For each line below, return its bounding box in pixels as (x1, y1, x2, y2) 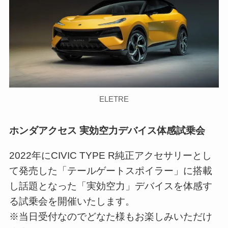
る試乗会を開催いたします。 (9, 196, 135, 207)
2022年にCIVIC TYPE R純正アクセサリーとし (9, 150, 212, 161)
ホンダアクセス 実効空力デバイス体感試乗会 (9, 125, 205, 136)
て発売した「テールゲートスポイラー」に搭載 (9, 165, 212, 177)
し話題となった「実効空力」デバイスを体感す (9, 181, 212, 192)
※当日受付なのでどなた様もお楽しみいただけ (9, 211, 212, 222)
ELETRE (99, 94, 129, 103)
